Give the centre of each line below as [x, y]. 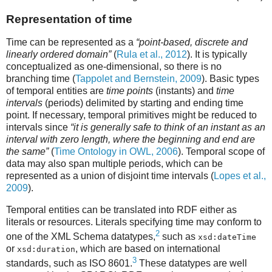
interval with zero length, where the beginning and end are [131, 139]
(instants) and [185, 90]
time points [130, 90]
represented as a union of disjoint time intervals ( [110, 175]
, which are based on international [148, 248]
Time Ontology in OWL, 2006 [116, 151]
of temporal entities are [56, 90]
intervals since [38, 127]
